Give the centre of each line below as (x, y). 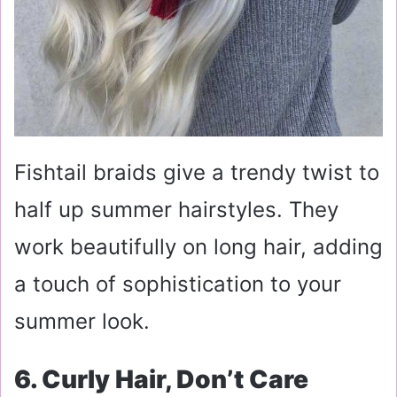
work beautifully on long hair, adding (198, 246)
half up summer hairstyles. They (176, 209)
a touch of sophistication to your (178, 284)
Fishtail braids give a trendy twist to (197, 172)
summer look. (82, 321)
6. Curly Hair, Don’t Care (161, 379)
